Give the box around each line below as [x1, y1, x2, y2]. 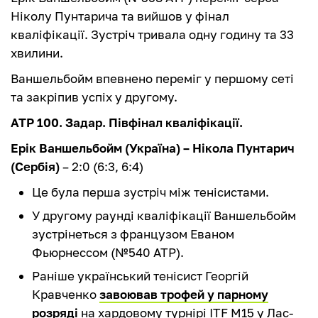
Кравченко [32, 287, 99, 302]
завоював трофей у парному [99, 287, 268, 302]
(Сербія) [11, 159, 60, 175]
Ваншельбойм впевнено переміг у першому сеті [11, 71, 294, 87]
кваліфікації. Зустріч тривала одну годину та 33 [11, 27, 294, 43]
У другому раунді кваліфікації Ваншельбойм [32, 208, 296, 224]
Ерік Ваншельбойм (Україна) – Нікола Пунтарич [11, 141, 295, 156]
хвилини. [11, 45, 66, 61]
